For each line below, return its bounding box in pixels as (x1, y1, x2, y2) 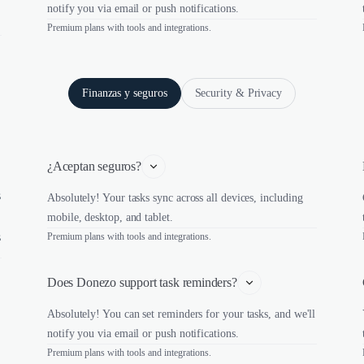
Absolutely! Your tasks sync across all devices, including (47, 192, 303, 204)
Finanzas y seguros (81, 87, 167, 99)
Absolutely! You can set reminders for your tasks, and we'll (47, 308, 316, 320)
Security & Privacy (194, 87, 283, 99)
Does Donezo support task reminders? (47, 275, 237, 289)
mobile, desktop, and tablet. (47, 211, 173, 223)
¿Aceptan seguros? (47, 159, 141, 173)
